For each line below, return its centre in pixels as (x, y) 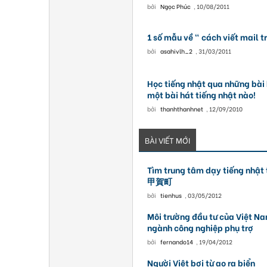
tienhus (171, 195)
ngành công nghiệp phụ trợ (200, 227)
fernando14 (176, 242)
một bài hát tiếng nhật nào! (201, 94)
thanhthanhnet (181, 109)
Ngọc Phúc (175, 6)
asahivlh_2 (176, 51)
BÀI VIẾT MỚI (167, 140)
